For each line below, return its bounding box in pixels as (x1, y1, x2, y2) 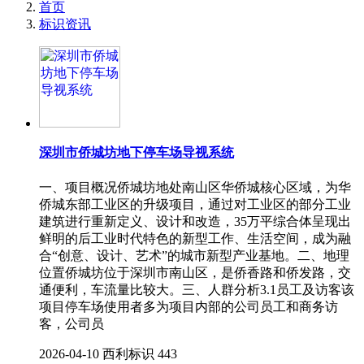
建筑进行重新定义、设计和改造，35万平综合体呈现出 (39, 214, 351, 228)
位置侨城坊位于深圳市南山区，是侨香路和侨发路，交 (39, 265, 351, 279)
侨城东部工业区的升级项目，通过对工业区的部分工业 (39, 197, 351, 211)
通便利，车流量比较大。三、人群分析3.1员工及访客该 (39, 282, 354, 297)
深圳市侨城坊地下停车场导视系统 (39, 145, 234, 160)
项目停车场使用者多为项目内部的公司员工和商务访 (39, 299, 338, 314)
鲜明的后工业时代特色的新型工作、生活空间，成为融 (39, 231, 351, 245)
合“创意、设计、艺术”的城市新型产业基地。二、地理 (39, 248, 349, 262)
